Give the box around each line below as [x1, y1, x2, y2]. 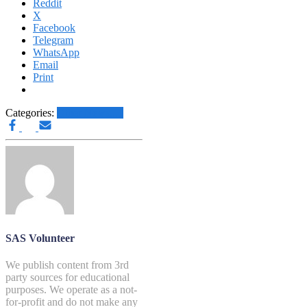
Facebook [33, 22, 75, 34]
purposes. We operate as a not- [5, 283, 137, 295]
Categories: [5, 107, 57, 119]
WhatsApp [33, 47, 79, 59]
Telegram [33, 34, 73, 47]
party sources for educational [5, 271, 130, 283]
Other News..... [57, 107, 123, 119]
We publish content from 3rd [5, 258, 129, 271]
